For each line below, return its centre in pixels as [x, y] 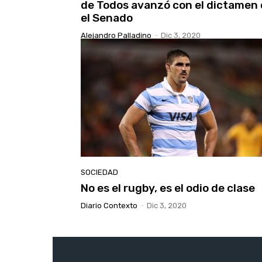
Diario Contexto [109, 205]
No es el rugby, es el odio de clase [168, 188]
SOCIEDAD [99, 172]
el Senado [107, 18]
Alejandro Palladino [116, 36]
